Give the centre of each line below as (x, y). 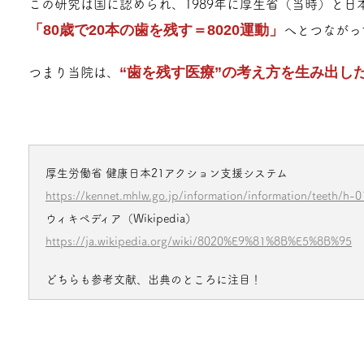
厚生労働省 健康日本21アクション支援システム (167, 173)
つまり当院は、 (74, 73)
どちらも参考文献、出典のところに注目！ (154, 279)
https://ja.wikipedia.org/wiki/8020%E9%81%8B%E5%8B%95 (199, 241)
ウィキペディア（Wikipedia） (121, 218)
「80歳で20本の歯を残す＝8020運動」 (156, 30)
